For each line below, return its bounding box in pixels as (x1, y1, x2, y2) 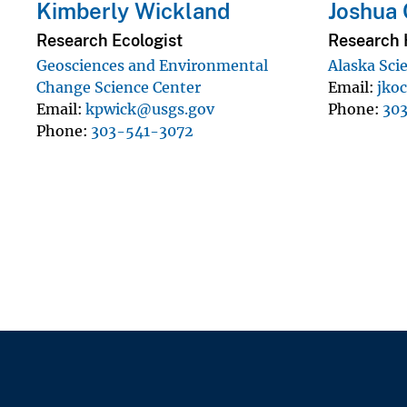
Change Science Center (36, 77, 201, 96)
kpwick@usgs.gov (85, 99, 214, 118)
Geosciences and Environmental (36, 55, 268, 74)
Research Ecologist (36, 30, 183, 50)
